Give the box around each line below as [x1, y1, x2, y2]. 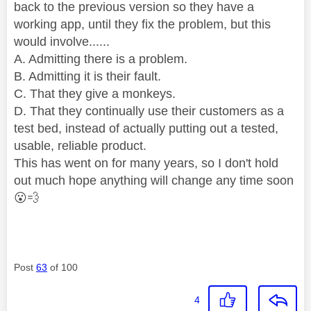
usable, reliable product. [14, 138, 146, 153]
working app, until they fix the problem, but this [14, 17, 271, 31]
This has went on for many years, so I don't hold [14, 155, 278, 170]
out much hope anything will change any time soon [14, 173, 294, 187]
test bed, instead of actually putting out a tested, [14, 121, 278, 135]
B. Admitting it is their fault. [14, 69, 161, 83]
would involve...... [14, 34, 110, 49]
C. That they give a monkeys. [14, 86, 176, 101]
